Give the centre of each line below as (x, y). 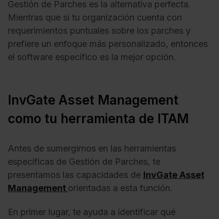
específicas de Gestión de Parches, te (84, 161)
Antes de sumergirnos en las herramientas (92, 148)
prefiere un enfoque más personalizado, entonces (108, 44)
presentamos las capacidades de (76, 175)
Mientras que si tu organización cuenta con (95, 17)
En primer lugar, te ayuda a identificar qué (92, 212)
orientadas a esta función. (120, 188)
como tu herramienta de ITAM (98, 118)
